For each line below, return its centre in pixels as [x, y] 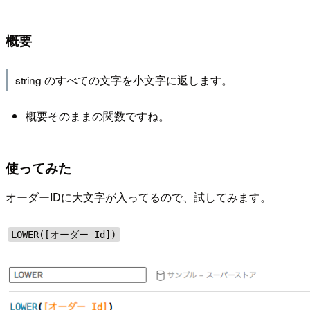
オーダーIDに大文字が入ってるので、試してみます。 [138, 197]
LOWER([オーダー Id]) [64, 234]
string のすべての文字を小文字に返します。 [124, 79]
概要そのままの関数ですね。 [97, 116]
